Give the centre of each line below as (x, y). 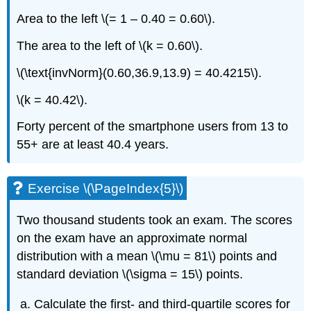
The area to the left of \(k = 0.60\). (110, 46)
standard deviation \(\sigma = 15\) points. (130, 275)
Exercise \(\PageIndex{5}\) (106, 189)
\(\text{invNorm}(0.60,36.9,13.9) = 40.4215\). (140, 73)
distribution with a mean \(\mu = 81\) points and (147, 257)
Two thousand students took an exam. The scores (155, 220)
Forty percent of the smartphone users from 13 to (153, 127)
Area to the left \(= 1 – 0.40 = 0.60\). (116, 19)
